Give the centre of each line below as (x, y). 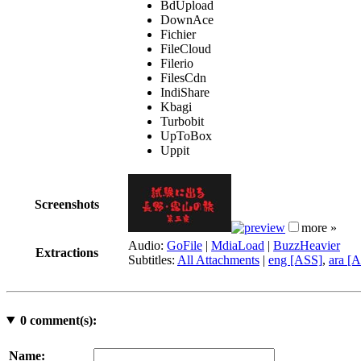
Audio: (147, 245)
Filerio (177, 63)
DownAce (187, 19)
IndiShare (185, 92)
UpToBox (186, 135)
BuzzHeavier (307, 245)
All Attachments (218, 259)
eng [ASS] (295, 259)
